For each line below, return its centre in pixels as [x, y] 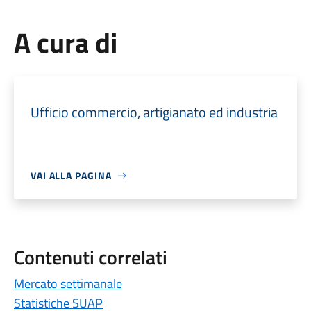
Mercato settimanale [68, 284]
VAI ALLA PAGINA [71, 175]
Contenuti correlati [90, 257]
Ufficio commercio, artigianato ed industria [154, 112]
